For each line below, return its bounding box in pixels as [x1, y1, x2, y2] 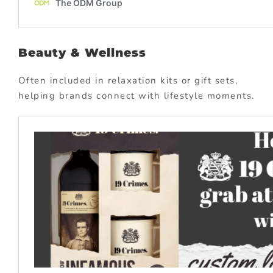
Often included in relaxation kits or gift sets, [18, 74, 238, 87]
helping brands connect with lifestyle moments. [18, 89, 255, 102]
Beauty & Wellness [18, 46, 146, 60]
